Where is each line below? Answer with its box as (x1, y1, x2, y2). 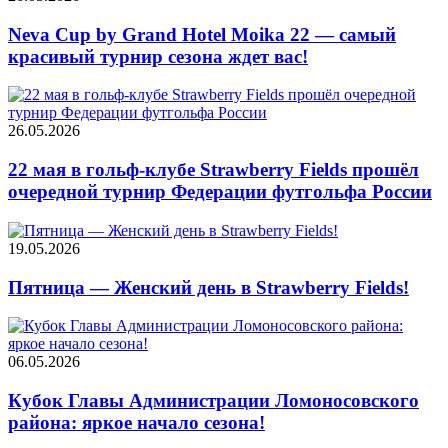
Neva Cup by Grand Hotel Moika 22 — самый (8, 23, 396, 45)
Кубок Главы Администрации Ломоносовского (8, 389, 419, 411)
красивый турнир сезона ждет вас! (8, 45, 308, 67)
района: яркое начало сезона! (8, 411, 265, 433)
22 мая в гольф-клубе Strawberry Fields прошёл (8, 159, 419, 181)
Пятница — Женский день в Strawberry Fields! (8, 276, 409, 298)
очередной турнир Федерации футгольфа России (8, 181, 432, 203)
